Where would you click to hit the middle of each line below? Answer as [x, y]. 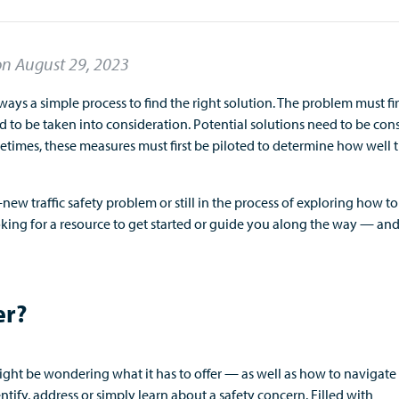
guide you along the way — [292, 224]
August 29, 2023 [72, 64]
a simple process [78, 102]
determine [303, 145]
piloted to [242, 145]
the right [195, 102]
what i [129, 373]
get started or [166, 224]
